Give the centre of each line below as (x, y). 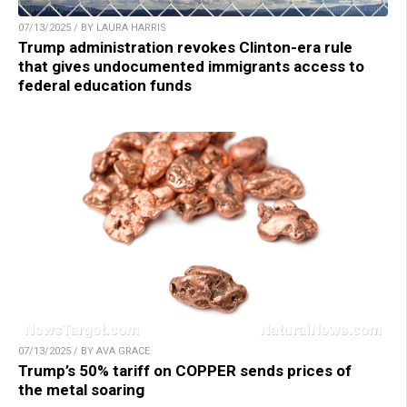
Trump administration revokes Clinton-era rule (185, 48)
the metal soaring (81, 390)
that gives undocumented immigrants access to (191, 67)
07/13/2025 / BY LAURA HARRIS (92, 28)
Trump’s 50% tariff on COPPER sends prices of (185, 371)
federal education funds (105, 86)
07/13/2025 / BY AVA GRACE (84, 352)
